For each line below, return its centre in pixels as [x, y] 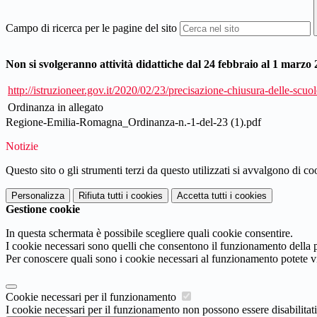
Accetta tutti [202, 196]
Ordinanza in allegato [56, 108]
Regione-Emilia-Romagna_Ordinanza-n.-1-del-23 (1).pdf [133, 122]
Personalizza [38, 196]
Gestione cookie [43, 209]
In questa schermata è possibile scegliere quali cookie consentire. [149, 234]
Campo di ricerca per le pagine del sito [91, 28]
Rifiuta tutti [101, 196]
